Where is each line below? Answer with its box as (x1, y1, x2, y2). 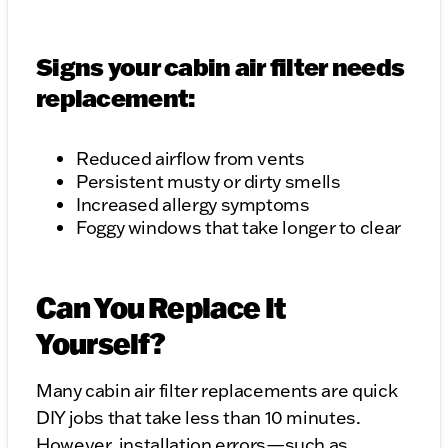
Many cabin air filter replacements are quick (36, 379, 398, 403)
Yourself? (36, 325, 166, 362)
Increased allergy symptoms (76, 193, 310, 217)
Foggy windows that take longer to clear (76, 216, 401, 240)
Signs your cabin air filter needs (36, 51, 405, 83)
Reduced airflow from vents (76, 147, 305, 171)
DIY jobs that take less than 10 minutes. (36, 406, 361, 430)
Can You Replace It (36, 289, 286, 326)
